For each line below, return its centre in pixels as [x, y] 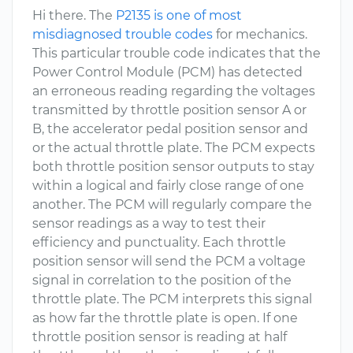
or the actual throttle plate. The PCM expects [174, 148]
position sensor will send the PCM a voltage [169, 261]
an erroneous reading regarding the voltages [174, 91]
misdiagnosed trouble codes [123, 34]
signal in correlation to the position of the [162, 280]
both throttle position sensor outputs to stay [173, 167]
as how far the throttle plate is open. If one [165, 318]
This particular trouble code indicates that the [176, 53]
